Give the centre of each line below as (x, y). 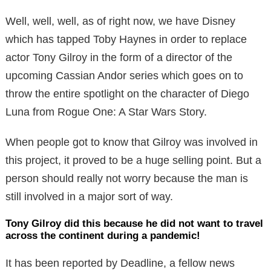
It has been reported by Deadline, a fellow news (120, 263)
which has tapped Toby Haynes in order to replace (126, 39)
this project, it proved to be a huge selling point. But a (133, 160)
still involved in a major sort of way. (89, 196)
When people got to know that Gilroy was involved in (132, 142)
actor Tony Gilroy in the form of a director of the (119, 57)
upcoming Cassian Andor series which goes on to (124, 75)
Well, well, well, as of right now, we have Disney (120, 21)
